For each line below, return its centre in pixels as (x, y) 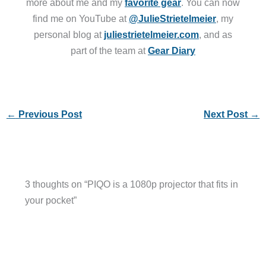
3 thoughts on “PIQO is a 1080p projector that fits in (131, 184)
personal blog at (69, 35)
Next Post (227, 114)
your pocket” (50, 200)
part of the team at (109, 51)
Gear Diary (172, 51)
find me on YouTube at (81, 19)
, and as (216, 35)
